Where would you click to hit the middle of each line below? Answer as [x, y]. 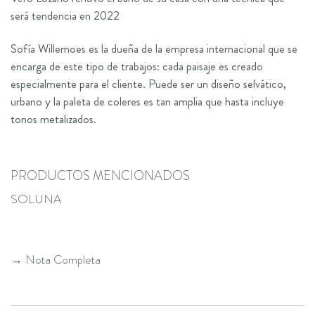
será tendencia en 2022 [65, 16]
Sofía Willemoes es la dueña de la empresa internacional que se [154, 49]
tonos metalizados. [53, 119]
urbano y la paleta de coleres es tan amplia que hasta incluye [147, 102]
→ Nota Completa [56, 260]
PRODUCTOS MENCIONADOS [100, 176]
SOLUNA [36, 199]
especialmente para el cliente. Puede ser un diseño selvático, [148, 84]
